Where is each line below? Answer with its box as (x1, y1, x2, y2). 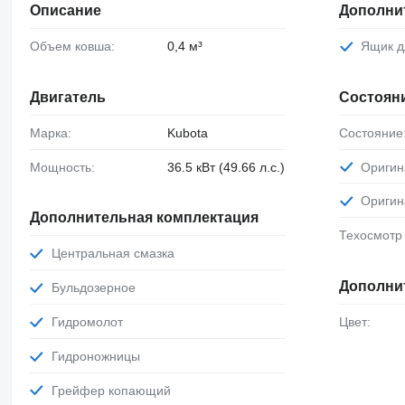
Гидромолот (57, 314, 123, 329)
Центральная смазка (60, 246, 174, 261)
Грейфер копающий (57, 382, 171, 398)
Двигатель (29, 89, 106, 105)
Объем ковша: (39, 38, 115, 53)
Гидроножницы (57, 348, 140, 363)
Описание (29, 2, 101, 18)
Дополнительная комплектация (29, 210, 259, 226)
